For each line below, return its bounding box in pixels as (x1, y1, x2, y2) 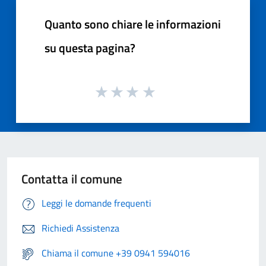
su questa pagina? (45, 39, 135, 58)
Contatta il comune (21, 169, 122, 188)
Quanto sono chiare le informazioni (45, 15, 221, 34)
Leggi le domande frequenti (42, 195, 151, 210)
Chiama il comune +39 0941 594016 (42, 245, 190, 260)
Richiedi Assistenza (42, 220, 119, 235)
